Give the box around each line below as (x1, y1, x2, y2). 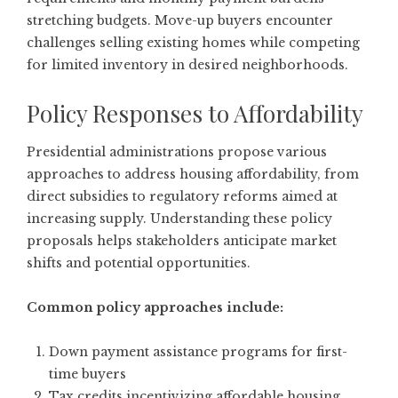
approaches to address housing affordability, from (27, 165, 359, 182)
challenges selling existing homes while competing (27, 34, 360, 51)
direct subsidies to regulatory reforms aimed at (27, 187, 338, 204)
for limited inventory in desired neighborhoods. (27, 56, 348, 73)
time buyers (49, 365, 126, 382)
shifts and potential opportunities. (27, 254, 251, 271)
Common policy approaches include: (27, 298, 283, 315)
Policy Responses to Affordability (27, 97, 363, 129)
